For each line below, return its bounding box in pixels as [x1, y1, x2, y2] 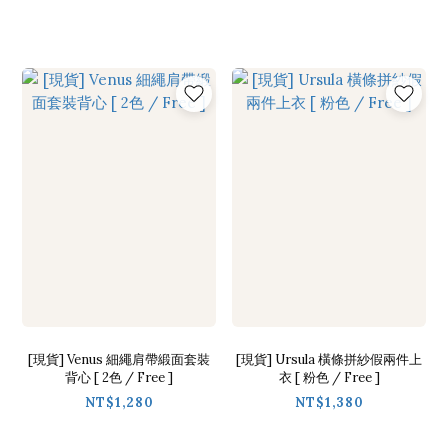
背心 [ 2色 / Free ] [65, 368, 173, 386]
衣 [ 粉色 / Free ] [278, 368, 380, 386]
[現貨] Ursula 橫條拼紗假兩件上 [236, 350, 422, 368]
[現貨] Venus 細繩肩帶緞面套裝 [28, 350, 210, 368]
